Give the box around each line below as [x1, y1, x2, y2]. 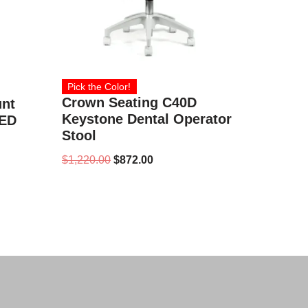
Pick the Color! [67, 81, 131, 93]
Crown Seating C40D [62, 95, 197, 111]
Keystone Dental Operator [62, 111, 232, 127]
